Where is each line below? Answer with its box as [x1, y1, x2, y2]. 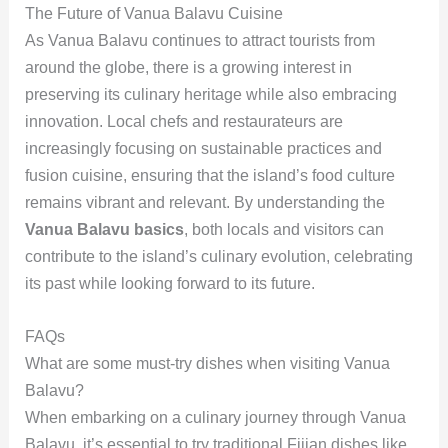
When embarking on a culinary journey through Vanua [24, 408, 406, 426]
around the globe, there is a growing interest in [24, 59, 352, 77]
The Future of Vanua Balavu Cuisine [24, 5, 283, 23]
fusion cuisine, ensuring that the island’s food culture [24, 167, 395, 185]
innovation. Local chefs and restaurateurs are [24, 113, 343, 131]
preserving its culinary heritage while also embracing [24, 86, 397, 104]
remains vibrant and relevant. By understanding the [24, 194, 385, 212]
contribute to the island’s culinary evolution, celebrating [24, 248, 413, 266]
